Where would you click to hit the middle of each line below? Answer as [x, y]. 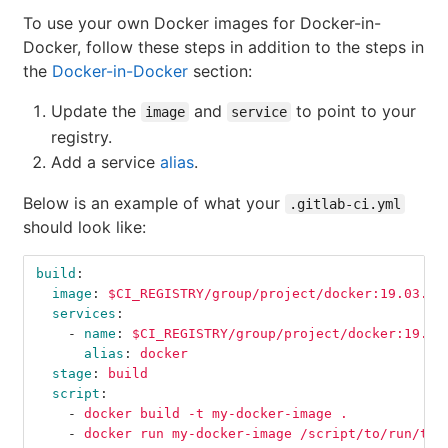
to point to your [353, 111]
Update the [96, 111]
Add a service [105, 162]
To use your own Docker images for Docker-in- [202, 23]
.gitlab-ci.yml [345, 204]
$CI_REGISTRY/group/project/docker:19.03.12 [276, 294]
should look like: [84, 227]
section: [220, 71]
